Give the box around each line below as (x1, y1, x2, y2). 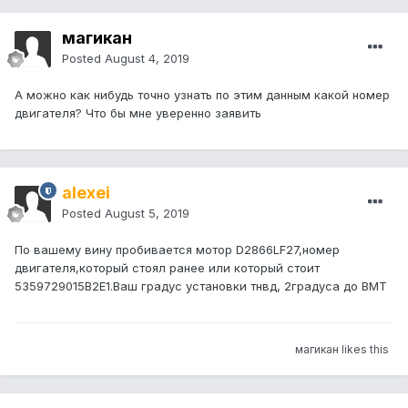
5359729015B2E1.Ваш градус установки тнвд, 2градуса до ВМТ (15, 279, 387, 294)
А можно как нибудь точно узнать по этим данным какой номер (15, 87, 390, 103)
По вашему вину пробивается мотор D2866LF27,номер (15, 242, 340, 258)
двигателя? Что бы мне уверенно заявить (15, 106, 261, 121)
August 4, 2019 (105, 51, 189, 66)
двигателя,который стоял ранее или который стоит (15, 260, 320, 276)
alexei (62, 183, 110, 203)
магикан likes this (295, 342, 389, 356)
